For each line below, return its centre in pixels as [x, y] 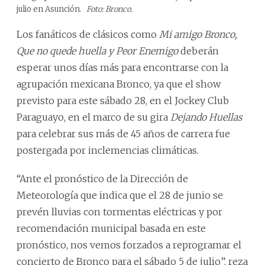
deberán [198, 51]
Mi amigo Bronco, [198, 34]
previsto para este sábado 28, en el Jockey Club [123, 100]
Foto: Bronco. [109, 9]
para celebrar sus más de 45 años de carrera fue [123, 133]
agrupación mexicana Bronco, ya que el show [119, 84]
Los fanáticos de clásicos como [88, 34]
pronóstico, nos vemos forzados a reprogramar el [129, 245]
